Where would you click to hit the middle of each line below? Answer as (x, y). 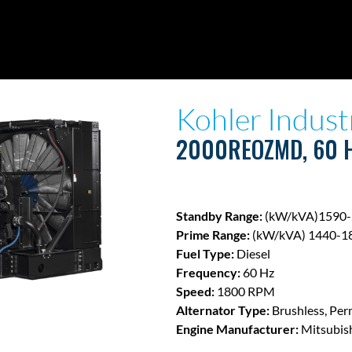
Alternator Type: (223, 310)
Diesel (252, 254)
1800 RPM (245, 291)
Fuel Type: (205, 254)
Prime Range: (213, 235)
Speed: (195, 291)
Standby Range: (219, 216)
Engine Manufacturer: (237, 329)
